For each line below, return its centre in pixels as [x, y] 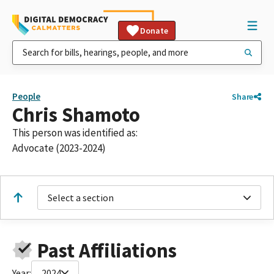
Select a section [81, 198]
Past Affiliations [107, 250]
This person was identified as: [75, 133]
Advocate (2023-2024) [59, 148]
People [26, 96]
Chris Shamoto [76, 115]
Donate [154, 31]
